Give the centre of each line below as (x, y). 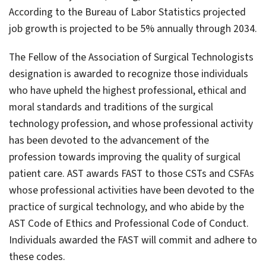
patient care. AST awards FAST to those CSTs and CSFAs (132, 173)
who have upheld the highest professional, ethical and (128, 90)
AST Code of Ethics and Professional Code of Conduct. (129, 223)
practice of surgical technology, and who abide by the (126, 207)
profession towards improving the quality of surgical (125, 157)
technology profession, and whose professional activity (131, 123)
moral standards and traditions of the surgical (111, 107)
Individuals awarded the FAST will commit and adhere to (133, 240)
